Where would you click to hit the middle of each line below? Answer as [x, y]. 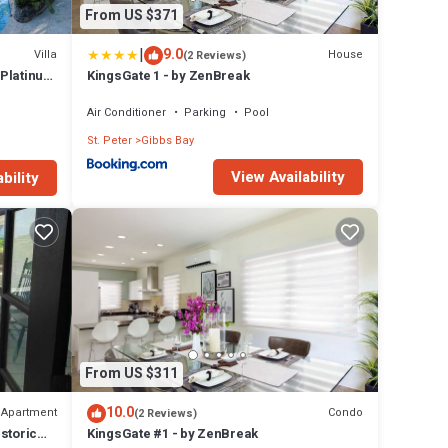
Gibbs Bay [167, 140]
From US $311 [131, 374]
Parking [204, 112]
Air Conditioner [126, 112]
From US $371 [131, 16]
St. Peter [109, 140]
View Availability [288, 176]
